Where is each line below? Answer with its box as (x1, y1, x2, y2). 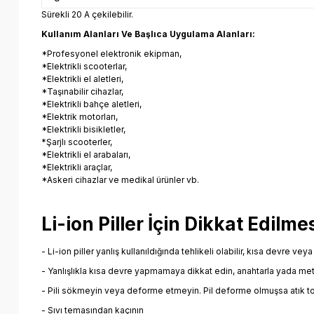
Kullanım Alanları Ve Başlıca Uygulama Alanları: (41, 28, 255, 39)
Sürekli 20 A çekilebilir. (41, 8, 133, 20)
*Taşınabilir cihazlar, (41, 86, 123, 97)
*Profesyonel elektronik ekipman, (41, 48, 182, 59)
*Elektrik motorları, (41, 111, 118, 122)
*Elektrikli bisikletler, (41, 123, 125, 135)
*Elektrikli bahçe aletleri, (41, 98, 142, 109)
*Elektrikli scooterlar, (41, 60, 127, 71)
